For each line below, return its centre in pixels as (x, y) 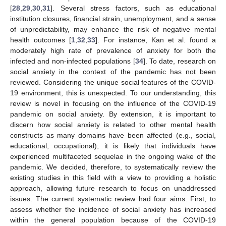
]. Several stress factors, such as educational (133, 8)
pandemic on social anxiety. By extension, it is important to (113, 114)
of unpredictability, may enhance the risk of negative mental (113, 29)
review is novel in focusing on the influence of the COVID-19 (113, 103)
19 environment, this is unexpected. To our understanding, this (113, 93)
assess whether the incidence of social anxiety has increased (113, 209)
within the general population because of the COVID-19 (113, 220)
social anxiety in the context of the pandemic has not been (113, 71)
